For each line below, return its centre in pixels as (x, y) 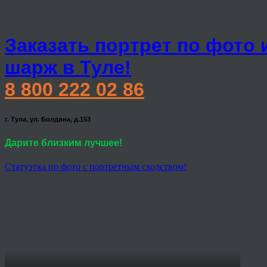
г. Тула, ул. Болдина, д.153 (48, 119)
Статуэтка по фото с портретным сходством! (96, 166)
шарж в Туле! (68, 68)
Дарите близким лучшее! (63, 143)
